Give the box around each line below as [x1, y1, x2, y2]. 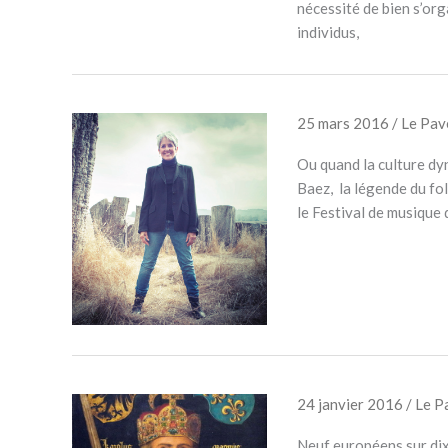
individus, [296, 23, 359, 42]
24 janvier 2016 [296, 394, 406, 413]
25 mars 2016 [296, 113, 392, 132]
